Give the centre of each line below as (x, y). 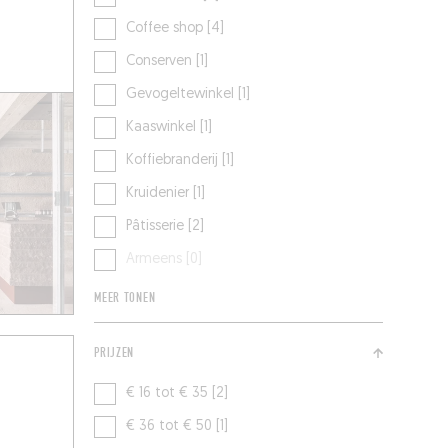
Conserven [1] (167, 62)
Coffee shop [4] (175, 29)
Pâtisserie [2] (165, 227)
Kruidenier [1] (166, 194)
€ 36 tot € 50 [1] (177, 427)
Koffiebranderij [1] (180, 161)
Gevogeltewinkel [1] (188, 95)
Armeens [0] (164, 260)
